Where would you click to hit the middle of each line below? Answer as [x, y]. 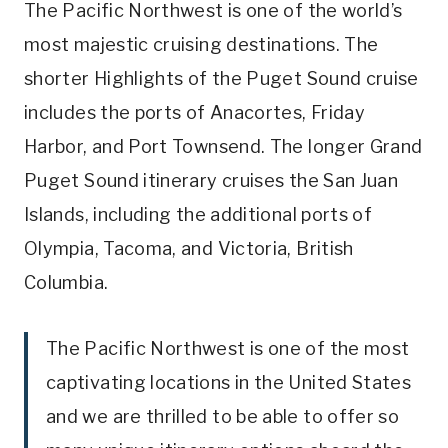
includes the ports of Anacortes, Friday [195, 113]
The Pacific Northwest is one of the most [228, 349]
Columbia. [66, 283]
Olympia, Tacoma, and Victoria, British [189, 249]
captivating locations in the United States [229, 383]
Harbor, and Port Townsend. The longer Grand [223, 147]
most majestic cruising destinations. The [201, 45]
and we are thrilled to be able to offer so [223, 417]
